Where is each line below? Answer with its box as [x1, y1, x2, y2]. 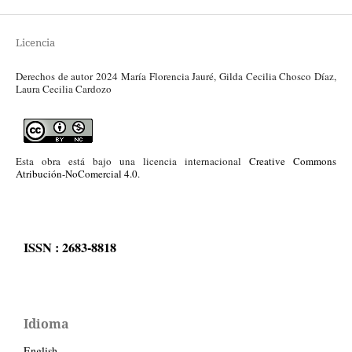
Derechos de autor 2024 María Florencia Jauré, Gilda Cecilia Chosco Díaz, [15, 68, 337, 83]
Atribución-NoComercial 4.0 [15, 166, 137, 181]
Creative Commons [249, 153, 337, 168]
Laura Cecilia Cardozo [15, 81, 112, 96]
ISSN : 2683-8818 [24, 238, 116, 258]
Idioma [24, 315, 69, 333]
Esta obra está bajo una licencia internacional [15, 153, 250, 168]
